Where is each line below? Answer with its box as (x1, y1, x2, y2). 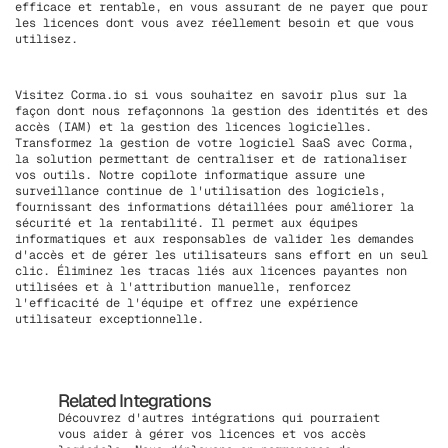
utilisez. (15, 31, 78, 48)
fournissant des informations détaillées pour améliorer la (15, 199, 414, 216)
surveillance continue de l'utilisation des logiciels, (15, 183, 386, 200)
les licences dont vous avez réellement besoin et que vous (15, 15, 414, 32)
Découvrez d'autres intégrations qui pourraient (57, 409, 380, 426)
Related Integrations (57, 388, 212, 412)
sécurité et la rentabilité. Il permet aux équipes (15, 215, 358, 232)
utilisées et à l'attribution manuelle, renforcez (15, 279, 351, 296)
